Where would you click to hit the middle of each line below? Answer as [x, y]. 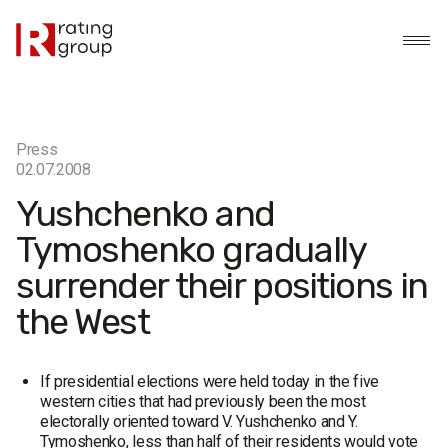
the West [83, 321]
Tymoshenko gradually [191, 249]
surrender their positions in [222, 285]
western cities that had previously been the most [203, 401]
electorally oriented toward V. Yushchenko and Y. [199, 421]
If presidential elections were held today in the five [210, 381]
